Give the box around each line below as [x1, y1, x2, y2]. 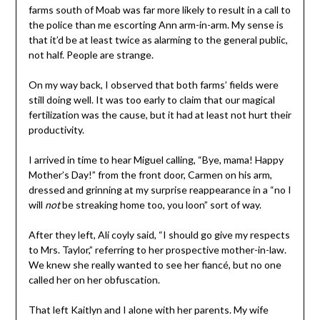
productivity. [28, 123, 84, 136]
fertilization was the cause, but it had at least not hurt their [28, 108, 291, 121]
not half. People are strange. [28, 48, 154, 61]
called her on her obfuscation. [28, 273, 160, 286]
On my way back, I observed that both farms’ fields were [28, 78, 279, 91]
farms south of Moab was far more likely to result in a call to [28, 3, 291, 16]
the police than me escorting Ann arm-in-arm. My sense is [28, 18, 284, 31]
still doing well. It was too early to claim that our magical [28, 93, 275, 106]
